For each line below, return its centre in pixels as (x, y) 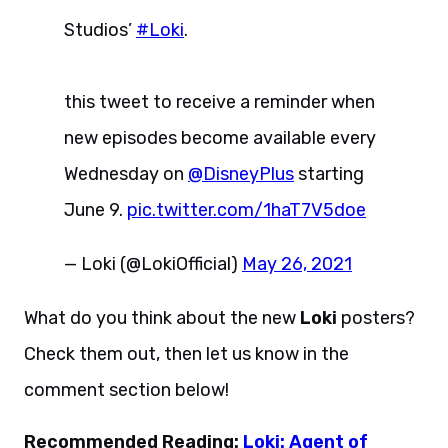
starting (329, 174)
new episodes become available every (220, 138)
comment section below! (126, 390)
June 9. (95, 210)
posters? (376, 318)
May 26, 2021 (297, 264)
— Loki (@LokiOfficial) (153, 264)
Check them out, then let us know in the (186, 354)
